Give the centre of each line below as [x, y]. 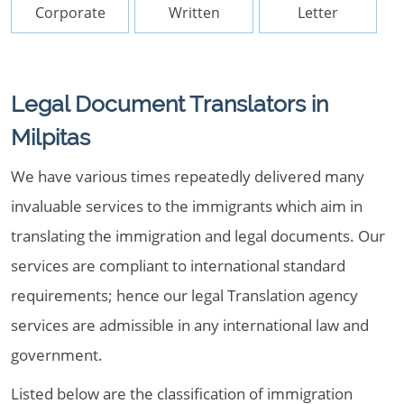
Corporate [70, 13]
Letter [318, 13]
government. [57, 355]
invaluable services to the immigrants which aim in [187, 206]
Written [194, 13]
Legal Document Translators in [170, 104]
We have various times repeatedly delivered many [188, 176]
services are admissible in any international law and [190, 325]
